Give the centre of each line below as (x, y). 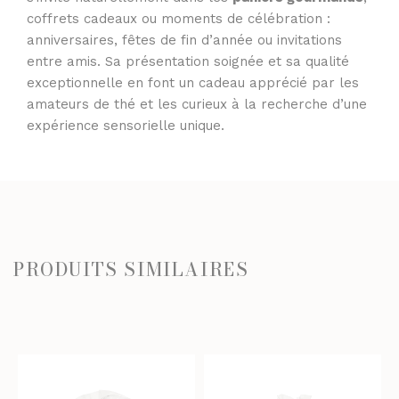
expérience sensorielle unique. (126, 125)
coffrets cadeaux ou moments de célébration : (179, 18)
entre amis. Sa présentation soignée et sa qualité (188, 61)
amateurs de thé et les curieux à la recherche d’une (197, 104)
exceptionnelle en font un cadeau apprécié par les (193, 82)
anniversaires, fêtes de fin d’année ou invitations (184, 40)
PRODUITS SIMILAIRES (131, 269)
